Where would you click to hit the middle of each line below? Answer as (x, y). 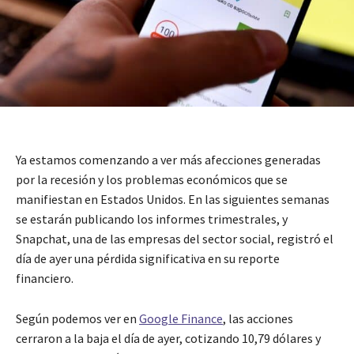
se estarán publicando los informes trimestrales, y (152, 218)
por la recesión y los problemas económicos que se (152, 179)
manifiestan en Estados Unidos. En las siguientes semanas (173, 199)
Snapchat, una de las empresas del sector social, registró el (175, 238)
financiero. (45, 278)
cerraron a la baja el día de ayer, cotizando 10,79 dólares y (168, 338)
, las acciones (258, 318)
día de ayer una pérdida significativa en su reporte (148, 258)
